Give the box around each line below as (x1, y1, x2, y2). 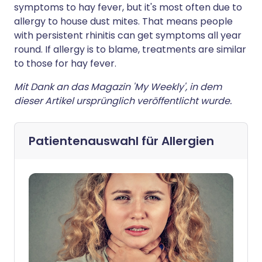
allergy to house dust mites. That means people (14, 15, 233, 28)
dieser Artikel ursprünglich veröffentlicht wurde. (14, 94, 232, 108)
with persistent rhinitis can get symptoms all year (14, 29, 242, 42)
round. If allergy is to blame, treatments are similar (14, 43, 246, 56)
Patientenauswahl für (29, 133, 161, 149)
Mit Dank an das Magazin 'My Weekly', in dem (14, 80, 222, 94)
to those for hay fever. (14, 57, 116, 70)
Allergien (161, 133, 214, 149)
